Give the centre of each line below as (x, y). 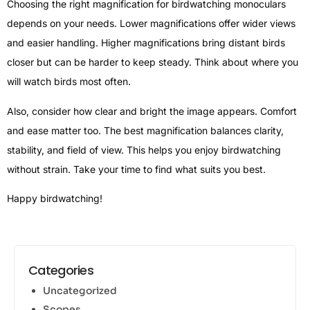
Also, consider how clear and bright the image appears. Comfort (152, 111)
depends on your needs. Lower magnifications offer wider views (151, 24)
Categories (61, 270)
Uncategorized (80, 290)
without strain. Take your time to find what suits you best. (136, 169)
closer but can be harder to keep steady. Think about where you (153, 62)
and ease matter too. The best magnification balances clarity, (145, 130)
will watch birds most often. (69, 82)
